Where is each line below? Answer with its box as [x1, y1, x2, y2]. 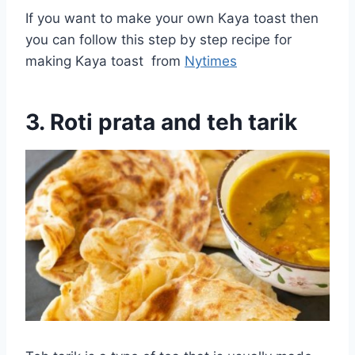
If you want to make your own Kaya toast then [25, 10, 319, 26]
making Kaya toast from [25, 52, 185, 69]
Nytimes [185, 52, 237, 69]
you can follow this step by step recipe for [25, 31, 292, 48]
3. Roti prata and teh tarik [25, 108, 297, 136]
